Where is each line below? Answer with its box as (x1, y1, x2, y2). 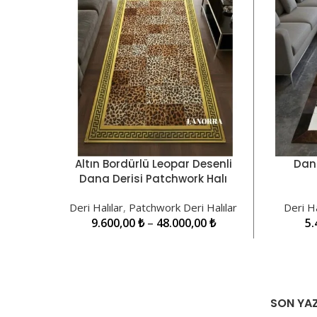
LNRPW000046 (113, 185, 193, 201)
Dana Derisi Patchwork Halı (79, 171, 228, 186)
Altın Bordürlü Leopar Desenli (74, 156, 232, 171)
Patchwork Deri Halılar (129, 200, 238, 214)
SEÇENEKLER (68, 163, 122, 177)
